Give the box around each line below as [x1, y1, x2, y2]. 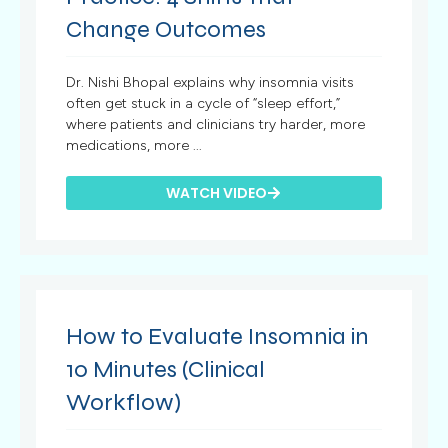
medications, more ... [66, 136, 203, 154]
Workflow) [66, 387, 182, 417]
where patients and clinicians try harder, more [66, 115, 366, 133]
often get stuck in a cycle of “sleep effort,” [66, 94, 341, 112]
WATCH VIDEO [166, 182, 268, 203]
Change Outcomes [66, 14, 267, 44]
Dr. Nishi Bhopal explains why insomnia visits [66, 73, 355, 91]
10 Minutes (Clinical [66, 354, 266, 384]
